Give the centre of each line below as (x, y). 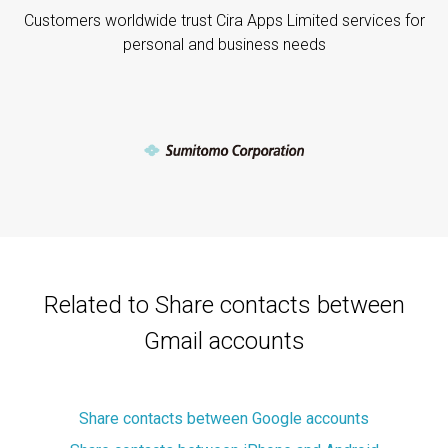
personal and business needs (224, 44)
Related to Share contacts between (224, 304)
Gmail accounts (224, 340)
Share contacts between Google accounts (229, 418)
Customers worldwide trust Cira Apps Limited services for (224, 20)
